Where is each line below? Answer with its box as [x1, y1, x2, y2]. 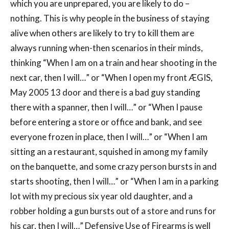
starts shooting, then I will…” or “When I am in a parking [10, 176, 219, 187]
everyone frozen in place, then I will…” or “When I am [10, 131, 208, 143]
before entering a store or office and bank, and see [10, 117, 202, 128]
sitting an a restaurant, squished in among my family [10, 146, 208, 157]
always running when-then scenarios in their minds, [10, 42, 203, 54]
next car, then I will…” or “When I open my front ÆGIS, [10, 72, 213, 83]
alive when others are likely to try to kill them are [10, 28, 194, 39]
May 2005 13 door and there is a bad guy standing [10, 87, 200, 98]
